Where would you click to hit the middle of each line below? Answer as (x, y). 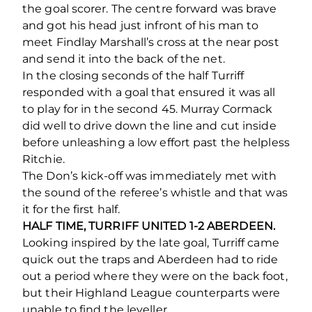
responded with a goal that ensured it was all (149, 92)
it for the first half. (71, 209)
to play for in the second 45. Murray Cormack (148, 109)
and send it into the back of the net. (124, 58)
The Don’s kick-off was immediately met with (150, 175)
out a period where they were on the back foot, (155, 276)
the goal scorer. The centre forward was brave (150, 8)
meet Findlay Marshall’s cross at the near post (151, 42)
